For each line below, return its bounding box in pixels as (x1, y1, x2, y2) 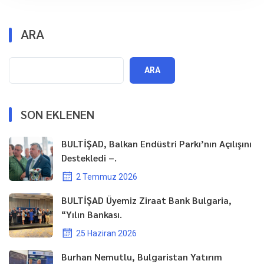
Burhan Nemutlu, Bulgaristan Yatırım (61, 250, 222, 263)
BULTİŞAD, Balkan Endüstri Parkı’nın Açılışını (61, 137, 252, 150)
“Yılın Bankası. (61, 207, 122, 220)
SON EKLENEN (21, 106, 94, 122)
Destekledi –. (61, 151, 117, 164)
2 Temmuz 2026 (74, 171, 137, 181)
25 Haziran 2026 (74, 228, 137, 238)
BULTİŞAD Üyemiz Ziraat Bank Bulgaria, (61, 193, 232, 206)
